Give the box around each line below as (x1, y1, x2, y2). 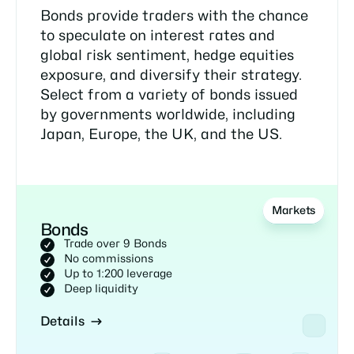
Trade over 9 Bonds (64, 238, 167, 250)
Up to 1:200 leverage (64, 268, 172, 280)
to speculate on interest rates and (40, 29, 275, 44)
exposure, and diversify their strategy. (40, 69, 302, 84)
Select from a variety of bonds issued (40, 88, 298, 104)
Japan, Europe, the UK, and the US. (40, 128, 282, 143)
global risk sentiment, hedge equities (40, 49, 294, 64)
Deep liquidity (64, 283, 138, 295)
